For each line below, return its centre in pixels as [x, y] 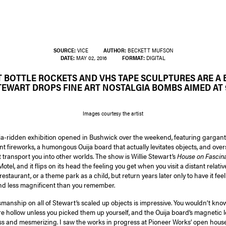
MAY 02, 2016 [91, 58]
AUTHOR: [115, 50]
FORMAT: [133, 58]
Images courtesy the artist [113, 113]
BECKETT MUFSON [149, 50]
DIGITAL [155, 58]
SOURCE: [64, 50]
